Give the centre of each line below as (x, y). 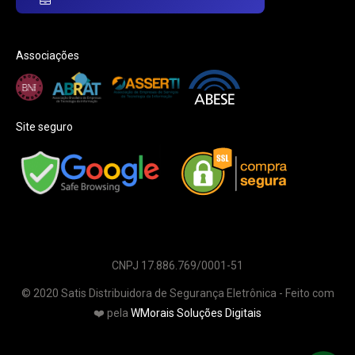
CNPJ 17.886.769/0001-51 (177, 265)
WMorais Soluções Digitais (196, 313)
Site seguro (44, 126)
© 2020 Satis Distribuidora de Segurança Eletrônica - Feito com (177, 293)
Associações (48, 55)
